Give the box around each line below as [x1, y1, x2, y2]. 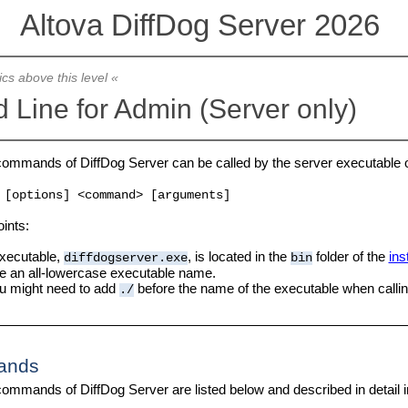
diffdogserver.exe [63, 251, 188, 266]
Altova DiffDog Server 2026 [20, 8, 388, 43]
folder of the [311, 249, 389, 265]
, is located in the [187, 249, 291, 265]
